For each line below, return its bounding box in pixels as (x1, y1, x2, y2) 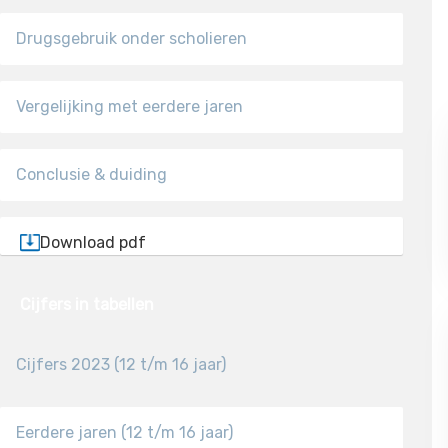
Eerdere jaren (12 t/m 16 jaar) (16, 423, 233, 442)
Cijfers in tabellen (20, 295, 154, 314)
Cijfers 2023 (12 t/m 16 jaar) (16, 355, 226, 374)
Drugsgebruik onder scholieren (16, 29, 247, 48)
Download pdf (40, 233, 146, 252)
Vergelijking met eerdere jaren (16, 97, 243, 116)
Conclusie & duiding (16, 165, 167, 184)
